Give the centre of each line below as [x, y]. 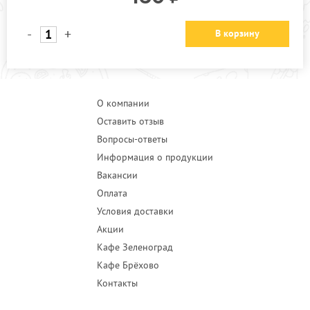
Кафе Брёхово [128, 265]
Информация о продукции [155, 157]
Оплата [112, 193]
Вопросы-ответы [132, 139]
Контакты [117, 283]
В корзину [237, 33]
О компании [123, 103]
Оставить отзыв [130, 121]
